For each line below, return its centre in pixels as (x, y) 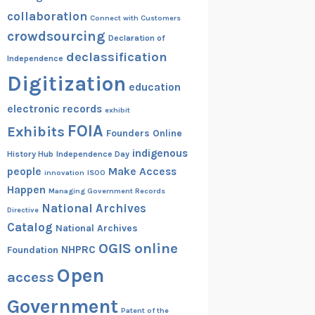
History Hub (30, 154)
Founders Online (144, 133)
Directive (22, 210)
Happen (26, 189)
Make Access (142, 171)
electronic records (54, 109)
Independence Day (92, 154)
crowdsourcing (56, 36)
